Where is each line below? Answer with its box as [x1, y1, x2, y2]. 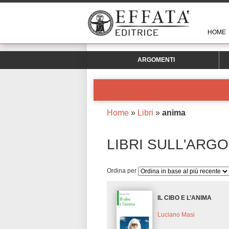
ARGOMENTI [137, 56, 175, 63]
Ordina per [107, 167, 138, 174]
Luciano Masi [157, 211, 195, 218]
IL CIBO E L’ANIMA [157, 194, 212, 202]
